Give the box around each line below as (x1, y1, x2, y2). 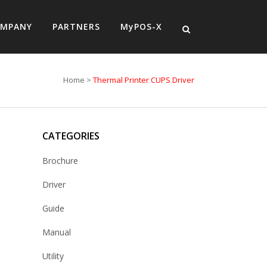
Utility (42, 250, 64, 262)
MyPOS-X (120, 21, 162, 32)
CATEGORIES (42, 129, 100, 142)
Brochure (42, 155, 78, 166)
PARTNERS (52, 21, 100, 32)
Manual (42, 226, 71, 238)
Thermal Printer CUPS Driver (93, 74, 194, 85)
